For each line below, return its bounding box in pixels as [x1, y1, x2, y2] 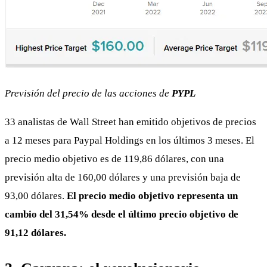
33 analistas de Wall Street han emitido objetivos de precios [5, 116, 256, 128]
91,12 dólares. [5, 226, 66, 238]
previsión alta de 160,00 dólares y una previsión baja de [5, 171, 241, 183]
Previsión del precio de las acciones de [5, 87, 172, 99]
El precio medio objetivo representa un [67, 190, 238, 201]
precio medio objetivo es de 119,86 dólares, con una [5, 153, 224, 164]
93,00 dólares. [5, 190, 67, 201]
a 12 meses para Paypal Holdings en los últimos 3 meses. [5, 134, 243, 146]
